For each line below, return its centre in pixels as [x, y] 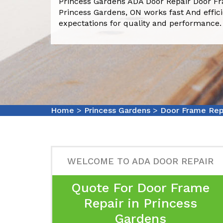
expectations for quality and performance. [140, 23]
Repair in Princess [140, 203]
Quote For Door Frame [140, 188]
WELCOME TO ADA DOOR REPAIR [140, 161]
